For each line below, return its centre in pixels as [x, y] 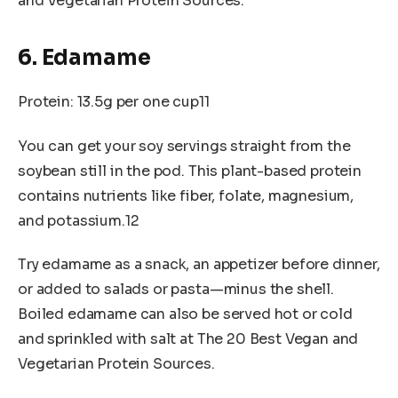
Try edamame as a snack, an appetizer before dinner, [199, 265]
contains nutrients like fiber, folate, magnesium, [186, 195]
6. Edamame [84, 57]
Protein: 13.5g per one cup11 [114, 101]
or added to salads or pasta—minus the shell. [176, 290]
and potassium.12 [79, 220]
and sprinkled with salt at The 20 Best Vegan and [188, 339]
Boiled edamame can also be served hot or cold [185, 314]
